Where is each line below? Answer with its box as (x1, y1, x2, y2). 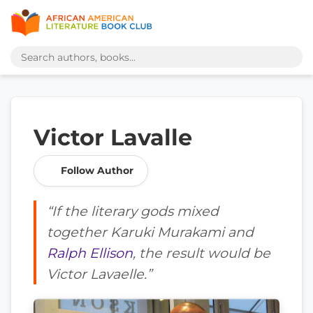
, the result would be (133, 245, 270, 261)
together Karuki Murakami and (47, 224, 254, 240)
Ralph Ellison (47, 245, 133, 261)
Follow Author (61, 164, 133, 177)
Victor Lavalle (34, 124, 192, 151)
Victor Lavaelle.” (47, 265, 152, 282)
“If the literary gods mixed (47, 203, 219, 219)
